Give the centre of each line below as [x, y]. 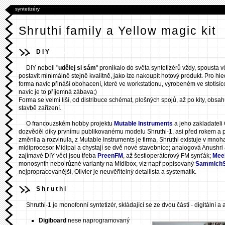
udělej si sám [77, 68]
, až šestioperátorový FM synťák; [168, 156]
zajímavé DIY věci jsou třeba [58, 156]
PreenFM [110, 156]
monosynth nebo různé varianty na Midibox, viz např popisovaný [107, 164]
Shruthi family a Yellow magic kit [117, 31]
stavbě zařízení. [40, 108]
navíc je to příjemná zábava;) [58, 92]
